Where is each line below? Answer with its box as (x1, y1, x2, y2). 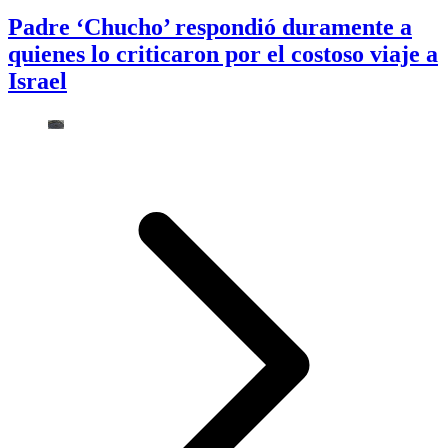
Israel (8, 68, 67, 95)
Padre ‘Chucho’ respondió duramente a (8, 14, 412, 41)
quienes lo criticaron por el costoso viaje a (8, 41, 438, 68)
